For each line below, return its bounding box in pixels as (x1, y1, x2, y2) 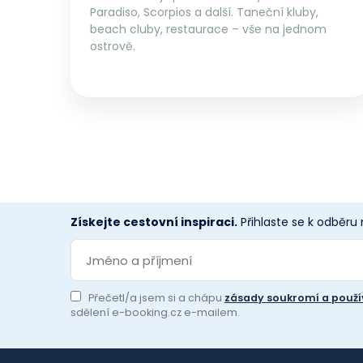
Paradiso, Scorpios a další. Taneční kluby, (90, 4, 318, 20)
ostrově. (90, 38, 135, 54)
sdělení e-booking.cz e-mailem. (70, 305, 240, 319)
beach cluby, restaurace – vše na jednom (90, 21, 327, 37)
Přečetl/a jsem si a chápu (88, 291, 224, 305)
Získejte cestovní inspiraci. (70, 214, 237, 230)
